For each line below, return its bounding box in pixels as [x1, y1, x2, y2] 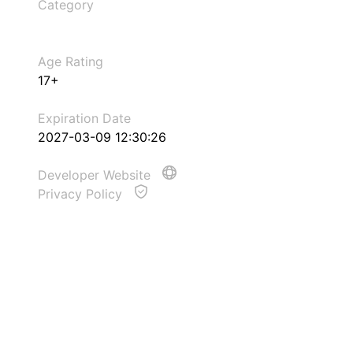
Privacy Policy [38, 186, 126, 202]
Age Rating [38, 54, 103, 69]
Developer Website [38, 167, 154, 183]
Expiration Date [38, 110, 131, 126]
